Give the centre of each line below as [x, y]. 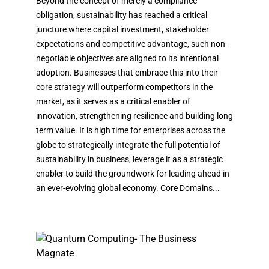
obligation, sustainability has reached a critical [122, 15]
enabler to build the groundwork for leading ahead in [133, 173]
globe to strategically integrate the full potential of [128, 144]
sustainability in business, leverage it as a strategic [129, 159]
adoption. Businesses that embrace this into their [127, 72]
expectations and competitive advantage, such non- [132, 44]
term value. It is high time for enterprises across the [131, 130]
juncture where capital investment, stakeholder [122, 29]
